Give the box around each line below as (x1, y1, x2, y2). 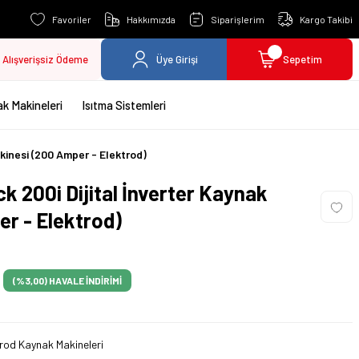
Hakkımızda (127, 14, 175, 25)
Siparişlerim (211, 14, 264, 25)
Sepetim (283, 52, 322, 66)
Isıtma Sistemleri (82, 97, 167, 112)
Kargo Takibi (300, 14, 353, 25)
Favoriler (52, 14, 91, 25)
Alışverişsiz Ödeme (2, 52, 88, 66)
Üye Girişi (155, 52, 198, 66)
